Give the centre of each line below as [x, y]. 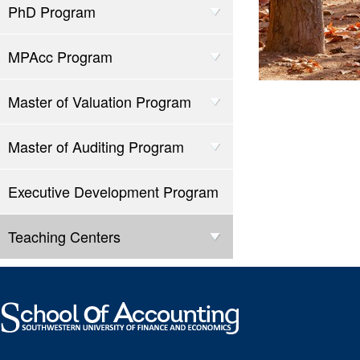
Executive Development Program [113, 191]
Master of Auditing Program [96, 146]
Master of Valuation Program [100, 101]
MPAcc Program [60, 56]
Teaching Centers [64, 236]
